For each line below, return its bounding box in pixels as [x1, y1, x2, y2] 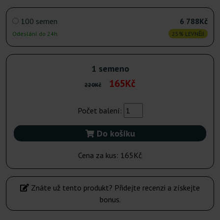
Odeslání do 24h [12, 30, 57, 38]
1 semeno [91, 63, 129, 75]
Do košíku [94, 128, 135, 139]
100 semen [21, 16, 57, 27]
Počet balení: [77, 106, 124, 116]
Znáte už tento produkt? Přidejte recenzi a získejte [29, 183, 200, 193]
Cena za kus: [78, 150, 120, 161]
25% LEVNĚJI [172, 30, 204, 38]
